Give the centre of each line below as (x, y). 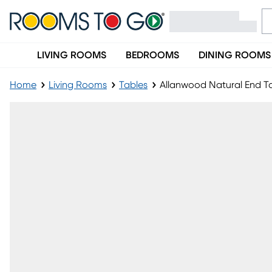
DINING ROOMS (235, 55)
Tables (133, 85)
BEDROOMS (152, 55)
